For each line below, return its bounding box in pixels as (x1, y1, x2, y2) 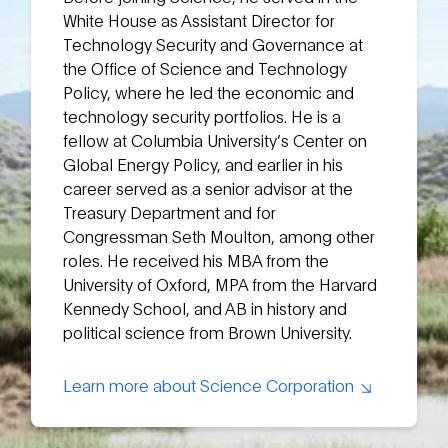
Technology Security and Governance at (63, 32, 364, 54)
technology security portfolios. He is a (63, 104, 342, 126)
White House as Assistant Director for (63, 8, 336, 30)
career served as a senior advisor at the (63, 176, 354, 198)
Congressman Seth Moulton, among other (63, 224, 376, 246)
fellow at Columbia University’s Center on (63, 128, 368, 150)
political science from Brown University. (63, 320, 353, 342)
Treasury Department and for (63, 200, 277, 222)
